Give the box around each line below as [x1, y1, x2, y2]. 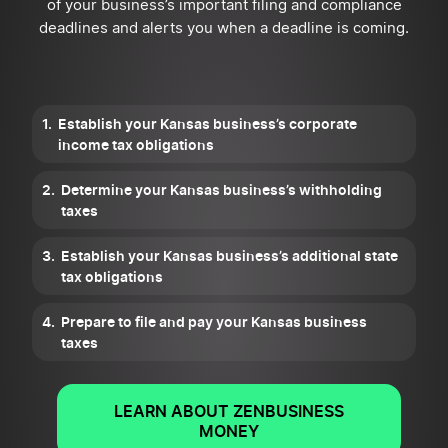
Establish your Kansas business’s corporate [58, 115, 357, 132]
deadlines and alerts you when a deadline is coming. [39, 21, 409, 36]
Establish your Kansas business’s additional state [61, 247, 398, 264]
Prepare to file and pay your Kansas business [61, 313, 367, 330]
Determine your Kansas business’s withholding [61, 181, 382, 198]
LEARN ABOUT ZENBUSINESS [114, 401, 344, 421]
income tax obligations [58, 136, 214, 153]
